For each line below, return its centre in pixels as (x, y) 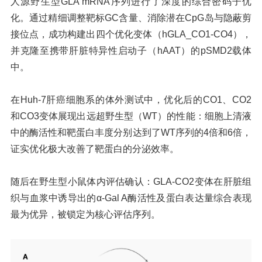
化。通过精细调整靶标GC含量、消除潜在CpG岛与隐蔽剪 (131, 18)
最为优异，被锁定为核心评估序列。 (85, 215)
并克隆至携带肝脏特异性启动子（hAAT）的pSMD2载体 (131, 51)
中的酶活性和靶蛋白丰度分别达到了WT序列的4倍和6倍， (131, 133)
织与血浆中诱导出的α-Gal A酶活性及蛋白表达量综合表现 (131, 198)
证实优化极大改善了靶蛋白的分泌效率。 (94, 149)
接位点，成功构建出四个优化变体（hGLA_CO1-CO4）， (131, 35)
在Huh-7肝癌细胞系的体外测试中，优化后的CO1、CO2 (131, 100)
